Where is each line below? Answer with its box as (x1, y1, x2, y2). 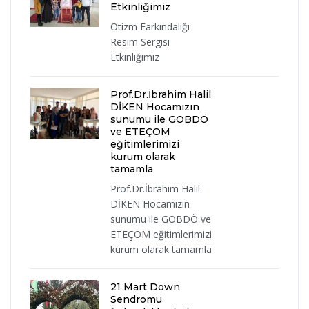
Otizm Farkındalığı (110, 20, 190, 34)
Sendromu (110, 293, 162, 306)
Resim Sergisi (110, 35, 170, 49)
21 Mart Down (110, 281, 180, 294)
